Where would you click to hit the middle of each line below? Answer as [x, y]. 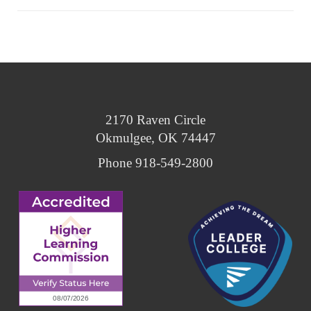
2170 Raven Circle [155, 120]
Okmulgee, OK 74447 [155, 138]
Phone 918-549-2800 [155, 163]
